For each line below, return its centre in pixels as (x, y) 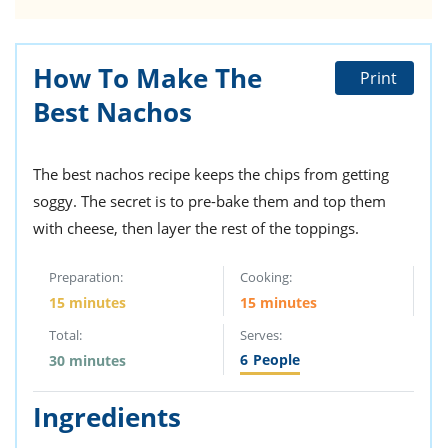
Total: (65, 335)
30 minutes (87, 361)
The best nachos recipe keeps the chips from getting (211, 174)
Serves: (260, 335)
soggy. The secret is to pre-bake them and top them (209, 201)
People (276, 360)
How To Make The (147, 78)
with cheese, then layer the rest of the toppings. (196, 228)
